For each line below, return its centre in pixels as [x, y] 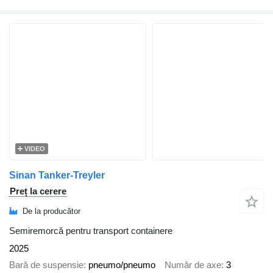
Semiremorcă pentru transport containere [91, 231]
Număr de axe [193, 264]
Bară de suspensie [46, 264]
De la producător [51, 211]
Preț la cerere [38, 191]
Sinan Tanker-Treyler [57, 175]
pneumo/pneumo [122, 264]
